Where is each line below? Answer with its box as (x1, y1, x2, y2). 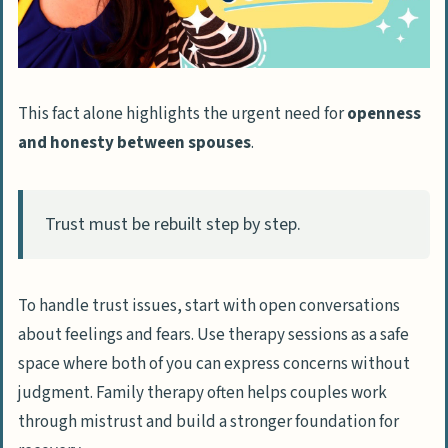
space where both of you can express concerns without (18, 351, 410, 376)
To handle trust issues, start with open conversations (18, 293, 400, 318)
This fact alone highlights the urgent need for (18, 101, 347, 126)
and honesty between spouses (18, 130, 251, 155)
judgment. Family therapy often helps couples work (18, 380, 387, 405)
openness (347, 101, 421, 126)
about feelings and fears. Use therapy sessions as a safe (18, 322, 409, 347)
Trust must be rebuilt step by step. (45, 212, 301, 238)
